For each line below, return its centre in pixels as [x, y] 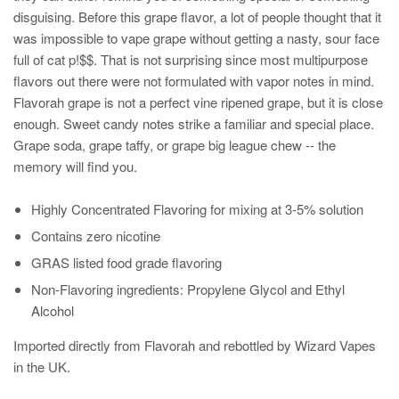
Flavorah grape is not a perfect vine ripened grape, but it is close [198, 102]
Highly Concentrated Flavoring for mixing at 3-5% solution [199, 208]
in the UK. [42, 366]
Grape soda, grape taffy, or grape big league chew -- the [175, 144]
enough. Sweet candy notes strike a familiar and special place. [194, 123]
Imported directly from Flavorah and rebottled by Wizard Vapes [195, 345]
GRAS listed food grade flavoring [128, 262]
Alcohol [53, 310]
